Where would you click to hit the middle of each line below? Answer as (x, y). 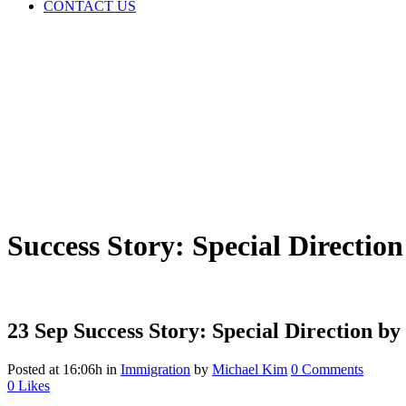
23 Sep (38, 330)
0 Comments (327, 369)
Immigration (155, 369)
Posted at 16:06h (55, 369)
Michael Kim (250, 369)
